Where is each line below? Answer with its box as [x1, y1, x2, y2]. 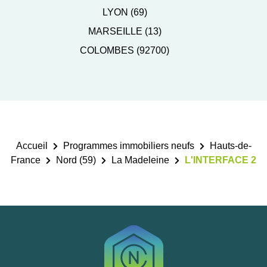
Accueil [15, 141, 48, 151]
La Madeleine [111, 155, 169, 166]
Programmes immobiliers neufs [63, 141, 194, 151]
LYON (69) [102, 7, 147, 18]
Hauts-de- [209, 141, 252, 151]
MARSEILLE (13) [88, 26, 162, 37]
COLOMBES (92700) [80, 45, 169, 56]
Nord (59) [56, 155, 96, 166]
